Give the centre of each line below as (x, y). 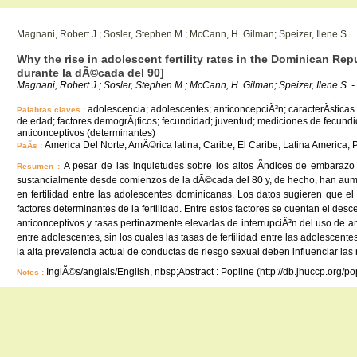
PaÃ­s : (31, 145)
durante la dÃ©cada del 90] (90, 73)
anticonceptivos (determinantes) (86, 133)
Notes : (31, 272)
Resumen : (40, 166)
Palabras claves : (52, 110)
